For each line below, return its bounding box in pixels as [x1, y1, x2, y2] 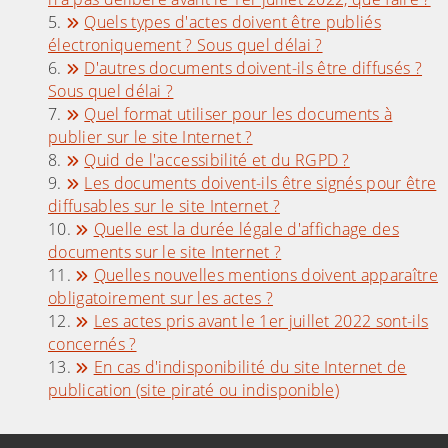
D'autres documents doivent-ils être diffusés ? [84, 57, 423, 80]
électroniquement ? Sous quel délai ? [48, 34, 323, 57]
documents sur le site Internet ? [48, 241, 282, 264]
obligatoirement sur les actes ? [48, 287, 273, 310]
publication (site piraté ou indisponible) [48, 379, 340, 402]
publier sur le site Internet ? [48, 126, 253, 149]
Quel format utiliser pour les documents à [84, 103, 393, 126]
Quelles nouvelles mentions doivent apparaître [93, 264, 439, 287]
